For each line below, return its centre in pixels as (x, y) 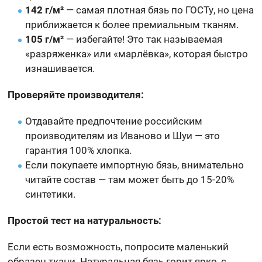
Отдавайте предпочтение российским (114, 121)
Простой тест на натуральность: (85, 220)
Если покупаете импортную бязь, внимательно (135, 165)
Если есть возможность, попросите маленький (118, 247)
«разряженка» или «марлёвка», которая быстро (137, 54)
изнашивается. (60, 68)
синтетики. (51, 194)
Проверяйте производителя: (76, 94)
